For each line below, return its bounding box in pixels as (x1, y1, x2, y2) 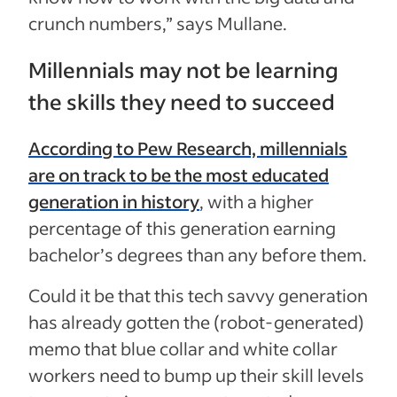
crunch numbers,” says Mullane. (28, 11, 287, 35)
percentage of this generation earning (28, 216, 336, 240)
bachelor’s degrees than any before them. (28, 243, 367, 267)
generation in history (28, 190, 199, 214)
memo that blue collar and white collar (28, 337, 338, 361)
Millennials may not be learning (28, 55, 339, 83)
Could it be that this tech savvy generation (28, 284, 368, 307)
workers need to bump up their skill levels (28, 363, 364, 387)
